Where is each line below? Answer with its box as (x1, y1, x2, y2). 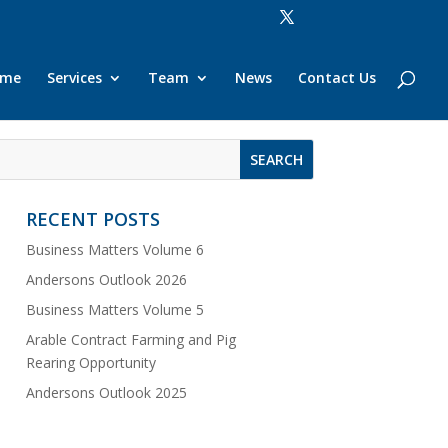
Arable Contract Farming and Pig (25, 329, 236, 349)
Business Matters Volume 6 (25, 239, 204, 259)
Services (47, 68, 102, 87)
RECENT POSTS (25, 206, 160, 231)
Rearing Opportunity (25, 352, 156, 372)
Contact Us (298, 68, 376, 87)
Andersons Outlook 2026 (25, 269, 187, 289)
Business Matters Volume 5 (25, 299, 204, 319)
